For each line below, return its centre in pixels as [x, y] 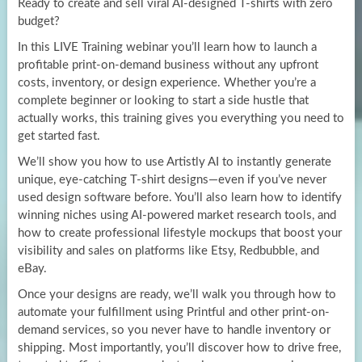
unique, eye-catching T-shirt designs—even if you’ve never [172, 179]
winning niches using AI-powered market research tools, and [177, 215]
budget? [38, 21]
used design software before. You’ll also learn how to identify [179, 197]
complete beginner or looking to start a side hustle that [163, 100]
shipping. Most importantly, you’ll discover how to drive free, [179, 347]
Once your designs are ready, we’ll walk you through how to [177, 294]
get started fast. [59, 136]
